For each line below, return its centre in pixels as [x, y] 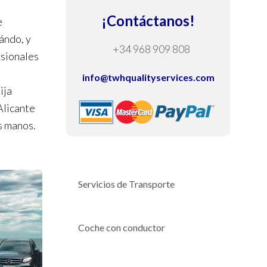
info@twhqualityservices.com [148, 77]
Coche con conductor [122, 227]
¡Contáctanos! [148, 21]
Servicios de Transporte [126, 184]
